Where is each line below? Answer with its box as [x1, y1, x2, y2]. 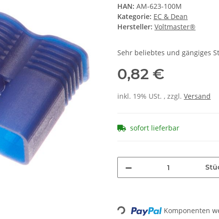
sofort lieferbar [130, 123, 179, 133]
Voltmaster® [154, 22, 196, 32]
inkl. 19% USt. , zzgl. [117, 91, 184, 101]
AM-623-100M [136, 1, 182, 11]
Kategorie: [117, 12, 153, 22]
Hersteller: [117, 22, 153, 32]
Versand [184, 91, 211, 101]
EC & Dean [153, 12, 188, 22]
